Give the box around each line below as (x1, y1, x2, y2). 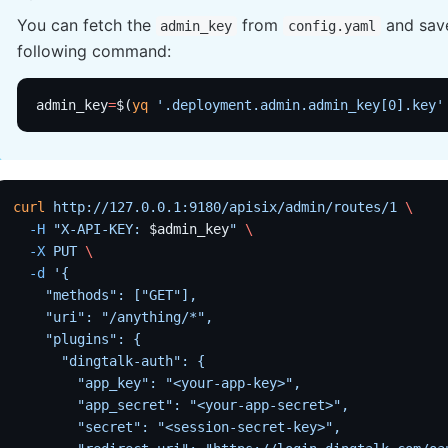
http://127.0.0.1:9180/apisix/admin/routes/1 (45, 198, 398, 215)
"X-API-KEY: (45, 220, 150, 237)
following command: (16, 41, 171, 62)
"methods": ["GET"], (13, 286, 198, 303)
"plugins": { (13, 330, 142, 347)
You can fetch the (16, 15, 156, 36)
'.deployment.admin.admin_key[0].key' (147, 96, 444, 113)
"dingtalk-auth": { (13, 352, 206, 369)
